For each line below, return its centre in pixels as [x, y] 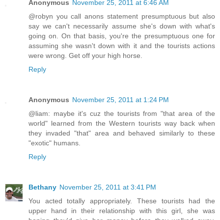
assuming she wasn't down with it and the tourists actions [122, 45]
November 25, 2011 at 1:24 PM [121, 99]
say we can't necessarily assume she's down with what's [122, 26]
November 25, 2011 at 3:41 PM [108, 187]
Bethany [42, 187]
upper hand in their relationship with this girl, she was [122, 210]
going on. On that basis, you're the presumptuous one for [122, 36]
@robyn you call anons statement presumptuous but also [122, 16]
